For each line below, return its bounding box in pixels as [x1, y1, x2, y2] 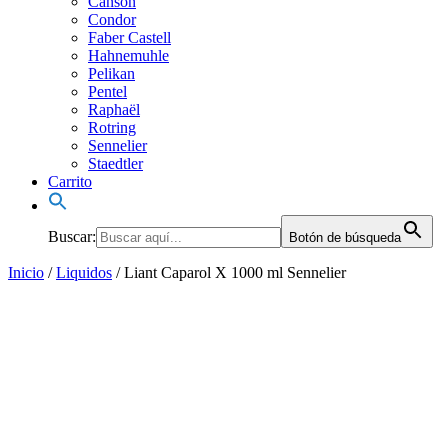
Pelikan [88, 65, 135, 83]
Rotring [88, 119, 136, 137]
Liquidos [56, 264, 112, 282]
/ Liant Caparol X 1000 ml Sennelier [112, 264, 346, 282]
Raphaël [88, 101, 140, 119]
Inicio [8, 264, 44, 282]
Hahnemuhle [88, 47, 169, 65]
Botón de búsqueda [289, 230, 401, 246]
